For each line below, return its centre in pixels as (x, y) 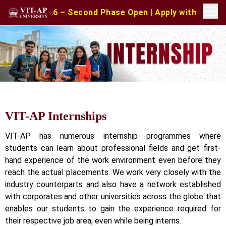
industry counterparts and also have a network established (113, 185)
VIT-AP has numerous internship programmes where (113, 136)
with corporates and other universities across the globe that (113, 197)
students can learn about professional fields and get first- (113, 148)
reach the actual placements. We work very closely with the (113, 173)
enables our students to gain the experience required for (113, 209)
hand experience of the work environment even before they (113, 160)
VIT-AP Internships (56, 116)
